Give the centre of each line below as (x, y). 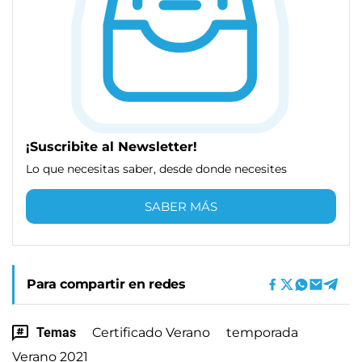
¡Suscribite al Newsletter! (112, 146)
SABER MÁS (181, 206)
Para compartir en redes (106, 284)
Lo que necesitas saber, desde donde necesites (156, 168)
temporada (262, 332)
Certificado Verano (151, 332)
